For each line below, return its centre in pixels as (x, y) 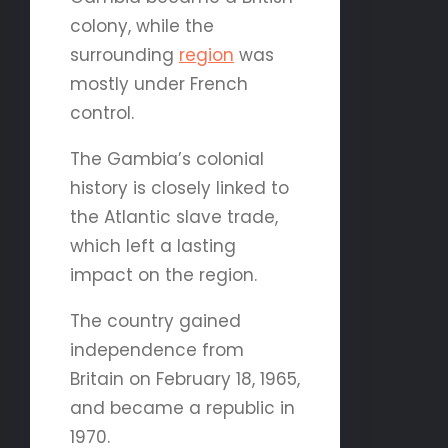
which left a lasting (153, 245)
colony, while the (142, 25)
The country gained (155, 320)
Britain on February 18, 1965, (185, 378)
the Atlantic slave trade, (174, 216)
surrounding (124, 54)
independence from (157, 349)
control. (102, 112)
